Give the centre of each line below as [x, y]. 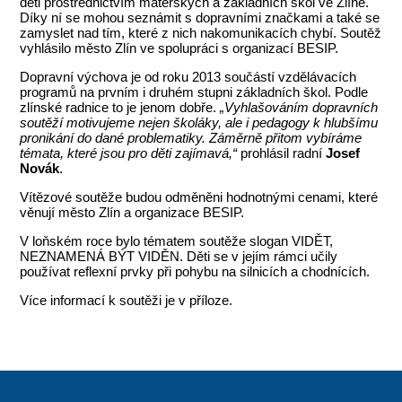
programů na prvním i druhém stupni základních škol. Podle [194, 92]
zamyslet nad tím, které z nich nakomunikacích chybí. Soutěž [201, 33]
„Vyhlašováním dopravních [299, 107]
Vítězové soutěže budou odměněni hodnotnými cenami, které [199, 197]
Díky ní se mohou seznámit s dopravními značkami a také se [200, 17]
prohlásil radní [282, 153]
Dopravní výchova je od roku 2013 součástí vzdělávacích [188, 77]
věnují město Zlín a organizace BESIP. [132, 212]
